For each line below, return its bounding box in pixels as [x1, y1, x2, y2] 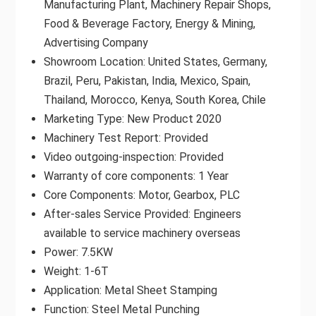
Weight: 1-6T [43, 264, 109, 278]
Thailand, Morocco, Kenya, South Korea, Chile [43, 92, 266, 107]
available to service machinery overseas [43, 226, 241, 240]
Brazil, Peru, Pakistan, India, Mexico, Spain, [43, 73, 250, 87]
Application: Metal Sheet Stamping [43, 283, 217, 297]
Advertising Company [43, 35, 148, 49]
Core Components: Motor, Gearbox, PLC [43, 188, 240, 202]
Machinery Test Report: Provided [43, 130, 208, 145]
